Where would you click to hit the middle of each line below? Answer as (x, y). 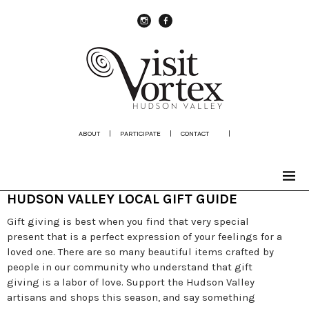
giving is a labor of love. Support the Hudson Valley (131, 282)
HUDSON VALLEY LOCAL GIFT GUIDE (122, 199)
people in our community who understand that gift (130, 267)
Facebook (186, 33)
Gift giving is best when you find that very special (128, 221)
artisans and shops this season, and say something (131, 297)
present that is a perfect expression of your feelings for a (144, 237)
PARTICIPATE (140, 133)
